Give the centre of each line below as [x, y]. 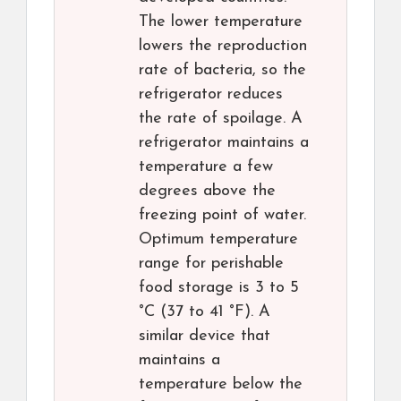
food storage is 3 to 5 [219, 288]
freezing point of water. [222, 216]
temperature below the [221, 385]
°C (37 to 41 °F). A [205, 312]
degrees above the [207, 192]
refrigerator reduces [211, 95]
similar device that [205, 337]
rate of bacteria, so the [222, 71]
